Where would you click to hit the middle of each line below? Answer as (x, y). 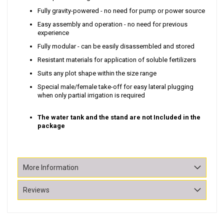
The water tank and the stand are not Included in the (119, 117)
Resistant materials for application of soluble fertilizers (117, 60)
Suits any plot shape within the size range (97, 73)
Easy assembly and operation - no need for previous (112, 24)
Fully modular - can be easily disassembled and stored (116, 46)
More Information (51, 168)
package (51, 126)
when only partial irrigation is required (91, 95)
